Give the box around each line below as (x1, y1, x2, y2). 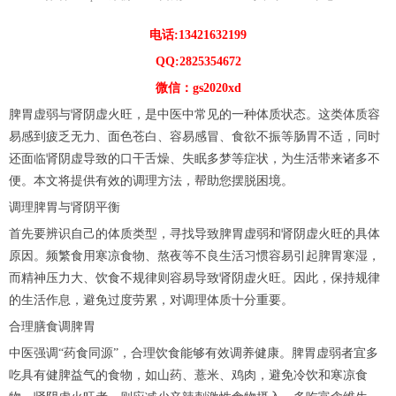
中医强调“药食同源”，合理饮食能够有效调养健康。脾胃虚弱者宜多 (9, 346, 378, 360)
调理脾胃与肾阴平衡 (9, 200, 120, 214)
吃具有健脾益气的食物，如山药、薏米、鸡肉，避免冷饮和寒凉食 (9, 368, 368, 382)
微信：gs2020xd (155, 80, 241, 95)
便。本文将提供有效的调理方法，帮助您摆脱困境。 (9, 173, 293, 187)
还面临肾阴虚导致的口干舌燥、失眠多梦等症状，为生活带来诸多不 (9, 151, 380, 165)
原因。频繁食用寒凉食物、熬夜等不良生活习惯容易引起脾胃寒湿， (9, 248, 380, 263)
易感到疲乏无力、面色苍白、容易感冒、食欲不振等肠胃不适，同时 (9, 129, 380, 143)
